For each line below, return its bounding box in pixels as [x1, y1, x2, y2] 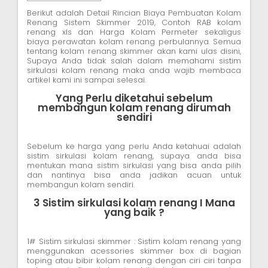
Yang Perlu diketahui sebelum [55, 91, 213, 106]
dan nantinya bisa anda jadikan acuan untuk [27, 169, 241, 181]
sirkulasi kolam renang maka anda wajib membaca [27, 65, 241, 77]
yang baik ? [103, 205, 165, 220]
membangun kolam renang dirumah [37, 100, 231, 115]
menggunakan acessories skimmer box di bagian [27, 245, 241, 257]
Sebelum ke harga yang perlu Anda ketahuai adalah [27, 141, 241, 153]
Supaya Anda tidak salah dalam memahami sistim [27, 55, 241, 67]
